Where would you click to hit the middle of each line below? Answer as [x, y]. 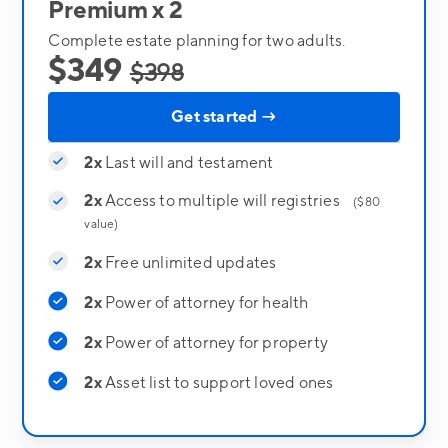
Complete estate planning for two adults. [197, 40]
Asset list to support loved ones [217, 382]
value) [101, 224]
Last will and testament [187, 162]
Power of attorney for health [205, 302]
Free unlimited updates [189, 262]
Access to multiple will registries [227, 200]
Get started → [224, 116]
